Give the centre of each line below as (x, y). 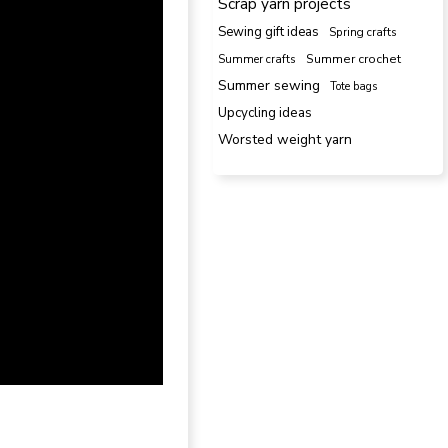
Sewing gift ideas (268, 31)
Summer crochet (353, 58)
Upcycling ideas (265, 112)
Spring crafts (363, 31)
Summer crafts (257, 58)
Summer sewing (269, 85)
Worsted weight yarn (285, 139)
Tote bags (353, 86)
